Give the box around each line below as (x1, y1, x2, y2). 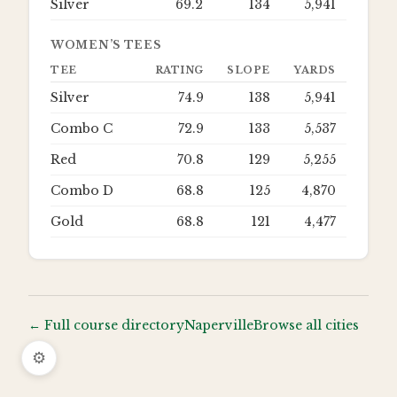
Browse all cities (253, 317, 359, 334)
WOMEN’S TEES (51, 38, 161, 52)
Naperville (184, 317, 253, 334)
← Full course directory (28, 317, 184, 334)
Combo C (51, 121, 113, 137)
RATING (154, 64, 204, 77)
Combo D (51, 183, 113, 199)
